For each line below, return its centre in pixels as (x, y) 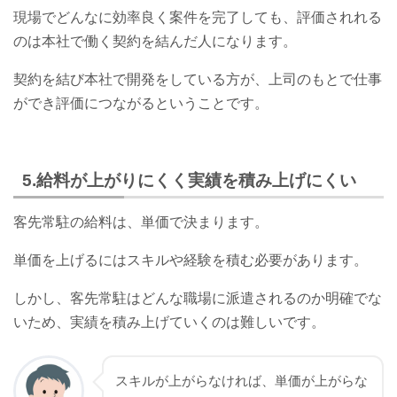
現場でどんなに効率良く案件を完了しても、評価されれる (198, 18)
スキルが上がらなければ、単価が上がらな (241, 381)
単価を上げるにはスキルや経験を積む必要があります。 (191, 261)
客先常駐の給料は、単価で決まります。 (141, 222)
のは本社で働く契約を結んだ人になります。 (155, 42)
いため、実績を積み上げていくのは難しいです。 (169, 323)
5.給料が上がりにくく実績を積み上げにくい (189, 180)
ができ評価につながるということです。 (141, 104)
